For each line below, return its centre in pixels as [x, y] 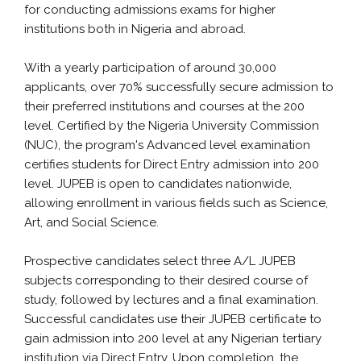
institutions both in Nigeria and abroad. [137, 29]
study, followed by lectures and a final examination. [171, 300]
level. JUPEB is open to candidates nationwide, [158, 184]
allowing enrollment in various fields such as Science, [176, 203]
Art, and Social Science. [93, 223]
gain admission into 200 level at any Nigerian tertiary [173, 339]
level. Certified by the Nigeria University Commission [172, 126]
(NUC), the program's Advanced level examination [167, 145]
